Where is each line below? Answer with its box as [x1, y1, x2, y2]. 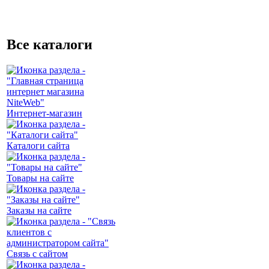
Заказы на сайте [7, 205, 71, 216]
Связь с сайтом [7, 248, 68, 259]
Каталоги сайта [7, 140, 70, 151]
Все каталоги [7, 36, 92, 52]
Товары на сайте [7, 172, 74, 183]
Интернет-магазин [7, 107, 82, 118]
